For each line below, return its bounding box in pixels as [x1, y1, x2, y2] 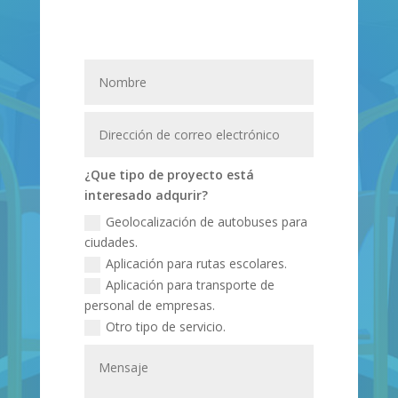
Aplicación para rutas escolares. [106, 254, 288, 272]
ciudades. [84, 233, 139, 251]
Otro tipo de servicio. [106, 318, 227, 336]
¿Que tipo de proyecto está [84, 165, 255, 183]
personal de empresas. [84, 296, 216, 314]
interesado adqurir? [84, 186, 209, 203]
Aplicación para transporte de [106, 275, 275, 293]
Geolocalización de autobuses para [106, 212, 308, 230]
